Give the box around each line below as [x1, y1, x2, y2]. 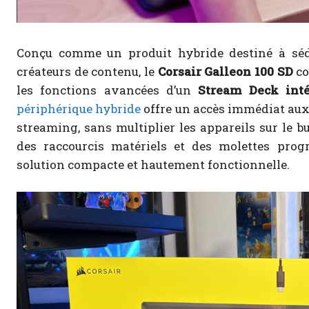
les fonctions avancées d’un [17, 82, 199, 99]
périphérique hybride [17, 101, 141, 117]
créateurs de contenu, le [17, 63, 158, 80]
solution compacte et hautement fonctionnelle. [17, 157, 290, 173]
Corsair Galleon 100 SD [157, 63, 293, 80]
